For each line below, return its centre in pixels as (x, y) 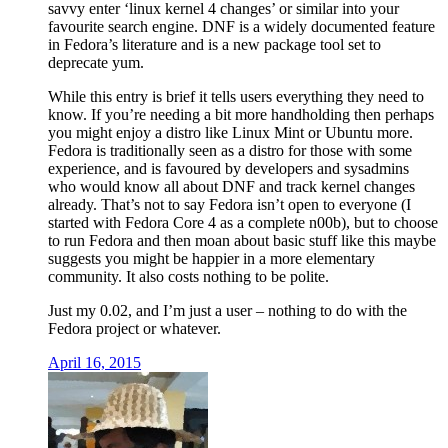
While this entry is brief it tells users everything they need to (236, 96)
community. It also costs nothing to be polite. (188, 276)
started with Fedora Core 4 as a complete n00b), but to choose (243, 222)
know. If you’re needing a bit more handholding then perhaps (241, 114)
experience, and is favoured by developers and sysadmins (228, 168)
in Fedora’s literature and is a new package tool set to (214, 44)
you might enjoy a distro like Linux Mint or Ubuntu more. (230, 132)
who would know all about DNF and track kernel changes (231, 186)
